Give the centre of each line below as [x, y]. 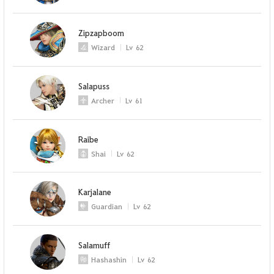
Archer [103, 100]
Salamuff [94, 245]
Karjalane [95, 192]
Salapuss [94, 86]
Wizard [103, 47]
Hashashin [109, 260]
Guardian [107, 206]
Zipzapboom [102, 33]
